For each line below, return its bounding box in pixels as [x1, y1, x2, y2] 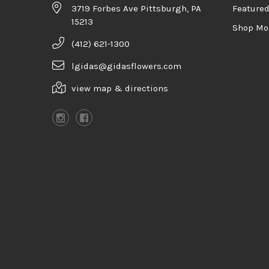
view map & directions [71, 83, 168, 94]
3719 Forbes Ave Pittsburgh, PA [71, 3, 201, 14]
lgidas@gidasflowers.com [71, 61, 181, 72]
